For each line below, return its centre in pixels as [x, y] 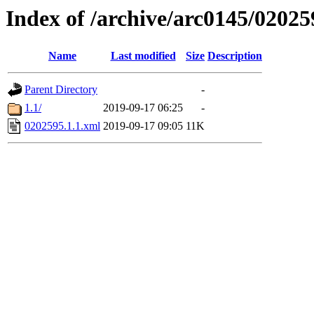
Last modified [143, 56]
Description [235, 56]
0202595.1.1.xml [62, 126]
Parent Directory [61, 90]
